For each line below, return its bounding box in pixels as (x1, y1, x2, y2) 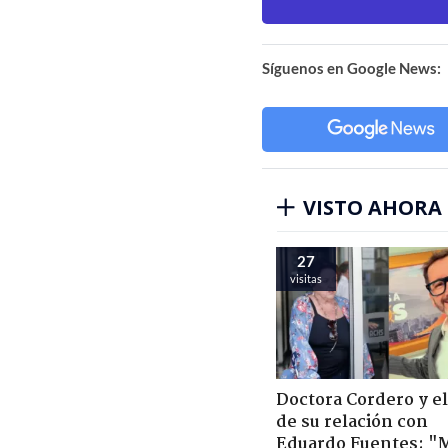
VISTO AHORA (303, 193, 442, 221)
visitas (290, 271, 322, 285)
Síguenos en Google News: (262, 58, 441, 77)
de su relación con (276, 408, 428, 436)
